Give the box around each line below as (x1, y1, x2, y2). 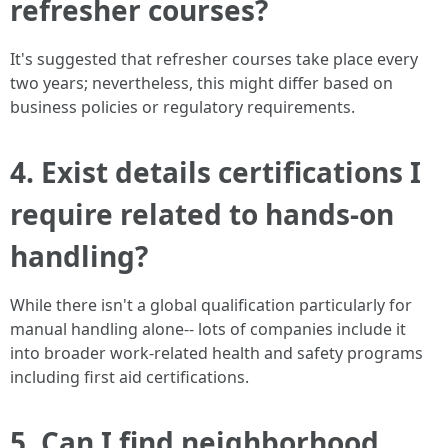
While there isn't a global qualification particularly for (10, 293, 412, 316)
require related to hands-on (10, 194, 394, 233)
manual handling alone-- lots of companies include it (10, 317, 406, 340)
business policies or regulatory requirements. (10, 95, 355, 118)
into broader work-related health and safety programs (10, 341, 423, 364)
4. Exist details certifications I (10, 152, 421, 191)
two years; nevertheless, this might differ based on (10, 71, 393, 94)
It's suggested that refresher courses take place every (10, 47, 418, 70)
